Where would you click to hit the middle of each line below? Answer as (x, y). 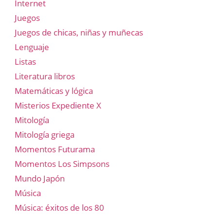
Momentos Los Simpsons (62, 163)
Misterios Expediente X (58, 105)
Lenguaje (32, 47)
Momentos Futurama (55, 149)
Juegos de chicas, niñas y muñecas (79, 32)
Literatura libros (45, 76)
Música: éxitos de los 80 (59, 207)
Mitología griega (45, 134)
